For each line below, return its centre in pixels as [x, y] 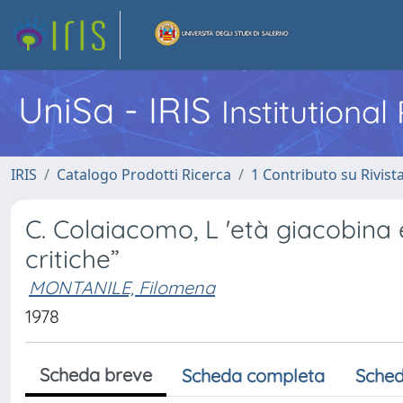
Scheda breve [96, 375]
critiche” [72, 259]
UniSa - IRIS [120, 110]
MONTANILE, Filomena [122, 287]
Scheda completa [253, 376]
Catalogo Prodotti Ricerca [144, 175]
